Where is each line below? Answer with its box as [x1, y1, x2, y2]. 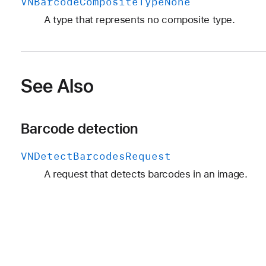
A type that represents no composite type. [43, 14, 235, 26]
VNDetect [21, 150, 73, 163]
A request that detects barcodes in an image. [43, 168, 248, 180]
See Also [21, 75, 94, 97]
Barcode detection [21, 120, 138, 137]
